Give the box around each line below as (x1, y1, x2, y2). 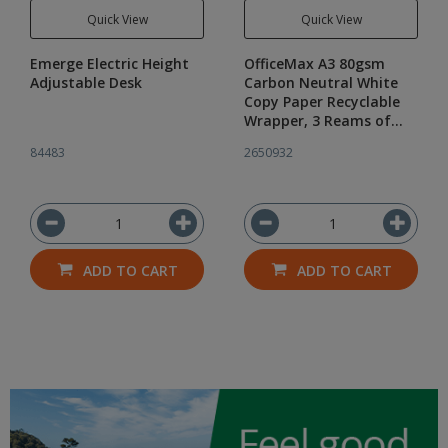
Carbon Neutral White (244, 73, 398, 92)
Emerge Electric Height (30, 54, 189, 73)
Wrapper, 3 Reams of (244, 111, 391, 130)
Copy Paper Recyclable (244, 92, 400, 111)
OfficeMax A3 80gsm (244, 54, 385, 73)
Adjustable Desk (30, 73, 142, 92)
